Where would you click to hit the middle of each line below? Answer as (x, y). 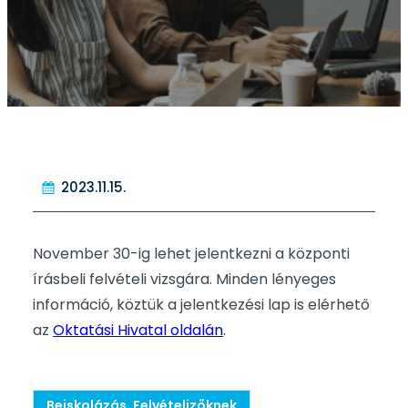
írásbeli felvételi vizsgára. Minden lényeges (184, 280)
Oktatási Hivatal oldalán (138, 331)
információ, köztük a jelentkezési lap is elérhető (201, 305)
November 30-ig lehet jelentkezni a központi (191, 254)
